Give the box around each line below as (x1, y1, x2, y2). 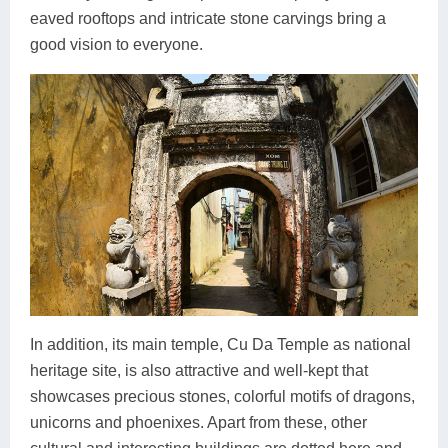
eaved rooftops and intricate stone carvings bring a (30, 9, 386, 27)
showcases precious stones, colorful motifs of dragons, (30, 388, 415, 406)
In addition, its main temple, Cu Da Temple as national (30, 336, 411, 354)
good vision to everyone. (30, 35, 203, 53)
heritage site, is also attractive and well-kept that (30, 362, 368, 380)
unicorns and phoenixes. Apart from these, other (30, 414, 367, 432)
